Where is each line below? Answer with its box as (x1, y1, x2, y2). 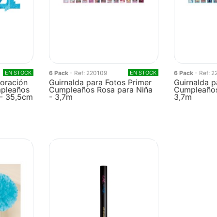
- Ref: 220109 (70, 69, 108, 77)
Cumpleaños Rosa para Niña (49, 85, 153, 94)
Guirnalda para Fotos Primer (49, 77, 152, 87)
